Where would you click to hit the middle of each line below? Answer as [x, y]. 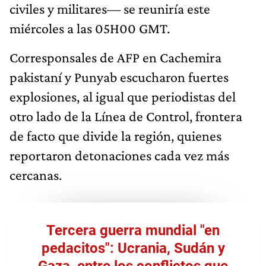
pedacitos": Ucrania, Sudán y [133, 248]
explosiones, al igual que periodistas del [123, 96]
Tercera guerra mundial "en [133, 230]
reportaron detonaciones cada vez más [119, 155]
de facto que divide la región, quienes [115, 135]
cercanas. [36, 175]
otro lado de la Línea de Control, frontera [126, 116]
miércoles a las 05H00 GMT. [90, 28]
